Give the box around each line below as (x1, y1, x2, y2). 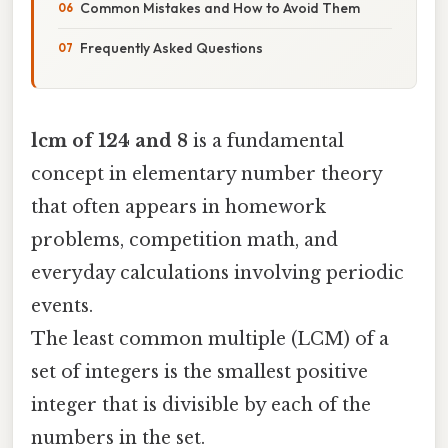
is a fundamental (188, 129, 344, 152)
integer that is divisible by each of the (31, 393, 371, 416)
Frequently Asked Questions (80, 38, 263, 57)
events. (31, 294, 93, 317)
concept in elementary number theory (31, 162, 382, 185)
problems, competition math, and (31, 228, 338, 251)
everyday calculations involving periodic (31, 261, 404, 284)
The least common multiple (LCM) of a (31, 327, 389, 350)
